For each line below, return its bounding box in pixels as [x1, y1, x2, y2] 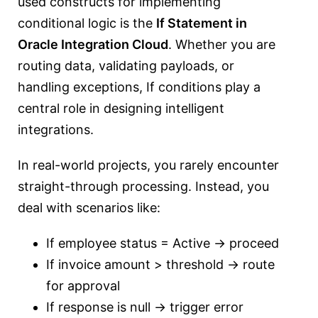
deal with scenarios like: [18, 200, 160, 215]
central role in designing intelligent [18, 101, 224, 116]
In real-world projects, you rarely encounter [18, 158, 279, 172]
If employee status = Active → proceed [46, 236, 279, 251]
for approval [46, 278, 120, 293]
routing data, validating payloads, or [18, 58, 234, 73]
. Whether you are [168, 37, 275, 52]
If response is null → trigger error [46, 300, 243, 314]
